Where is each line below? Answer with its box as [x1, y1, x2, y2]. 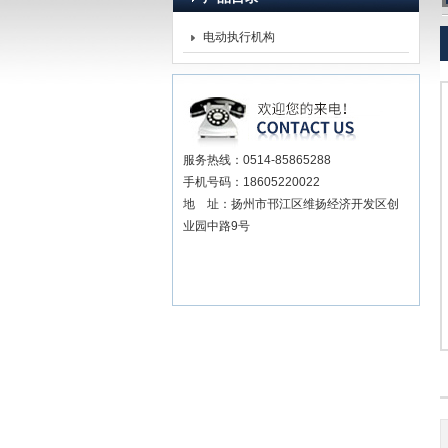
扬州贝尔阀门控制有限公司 [177, 44, 321, 58]
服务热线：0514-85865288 [183, 153, 331, 167]
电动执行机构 [203, 30, 275, 44]
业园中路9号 [183, 219, 250, 233]
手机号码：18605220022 [183, 175, 320, 189]
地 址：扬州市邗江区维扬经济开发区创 [183, 197, 399, 211]
